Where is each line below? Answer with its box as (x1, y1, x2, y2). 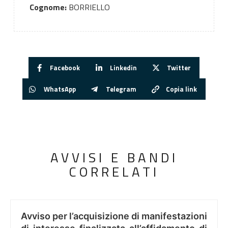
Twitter (166, 62, 191, 73)
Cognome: (29, 1, 67, 14)
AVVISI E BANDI (50, 148, 178, 168)
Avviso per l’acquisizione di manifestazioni (21, 211, 207, 222)
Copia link (166, 83, 197, 94)
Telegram (105, 83, 136, 94)
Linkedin (110, 62, 137, 73)
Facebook (50, 62, 80, 73)
